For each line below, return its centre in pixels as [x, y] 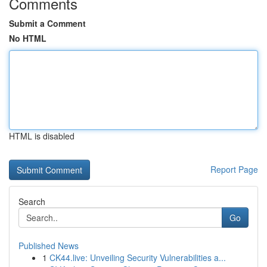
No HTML [28, 38]
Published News [49, 246]
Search [32, 201]
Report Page [234, 169]
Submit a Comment [47, 23]
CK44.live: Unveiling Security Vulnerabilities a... [138, 257]
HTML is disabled [42, 136]
